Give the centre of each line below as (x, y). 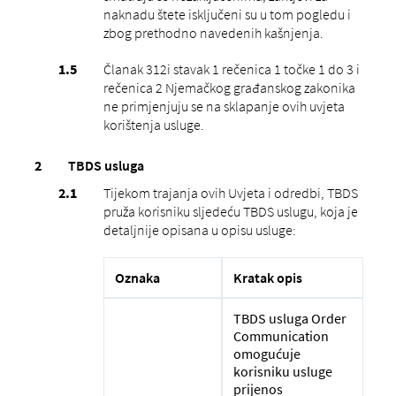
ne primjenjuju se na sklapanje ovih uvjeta (224, 106)
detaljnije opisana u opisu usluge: (199, 229)
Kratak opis (267, 277)
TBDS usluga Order (289, 318)
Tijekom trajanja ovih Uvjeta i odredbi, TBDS (230, 192)
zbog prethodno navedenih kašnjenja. (213, 32)
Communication (281, 335)
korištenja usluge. (153, 124)
